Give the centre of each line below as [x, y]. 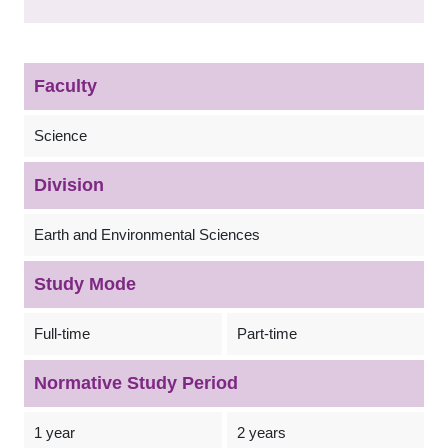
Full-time [62, 333]
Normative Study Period [136, 383]
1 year [54, 432]
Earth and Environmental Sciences [147, 234]
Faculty [65, 86]
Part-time [266, 333]
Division [69, 185]
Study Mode [85, 284]
